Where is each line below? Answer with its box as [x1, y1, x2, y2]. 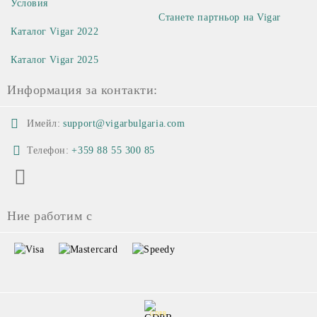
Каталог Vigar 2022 [11, 25, 99, 37]
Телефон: [27, 144, 69, 156]
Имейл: [27, 117, 61, 129]
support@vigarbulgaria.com [63, 117, 185, 129]
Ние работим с [7, 208, 93, 223]
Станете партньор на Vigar [158, 11, 281, 23]
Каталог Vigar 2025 [11, 54, 99, 65]
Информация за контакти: [7, 82, 158, 97]
